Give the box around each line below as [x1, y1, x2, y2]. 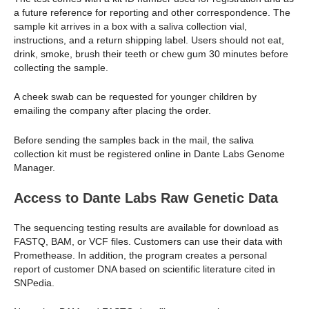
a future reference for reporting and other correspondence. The [14, 6, 290, 18]
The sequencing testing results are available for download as [14, 222, 279, 234]
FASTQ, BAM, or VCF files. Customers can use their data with [14, 236, 283, 248]
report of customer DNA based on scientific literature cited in [14, 263, 275, 275]
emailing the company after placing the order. [14, 105, 211, 117]
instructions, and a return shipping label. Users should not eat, [14, 34, 284, 46]
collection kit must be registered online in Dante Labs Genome [14, 148, 285, 159]
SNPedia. [14, 277, 54, 289]
